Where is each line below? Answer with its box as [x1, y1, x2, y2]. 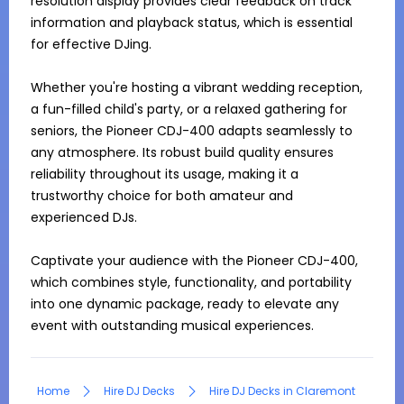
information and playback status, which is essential [31, 14, 353, 32]
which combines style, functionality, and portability [31, 273, 352, 291]
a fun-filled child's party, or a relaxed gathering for [31, 100, 347, 118]
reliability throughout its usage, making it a [31, 165, 298, 183]
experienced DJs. [31, 208, 137, 226]
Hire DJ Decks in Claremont [209, 383, 355, 399]
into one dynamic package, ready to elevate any [31, 295, 339, 313]
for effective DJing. [31, 35, 151, 53]
